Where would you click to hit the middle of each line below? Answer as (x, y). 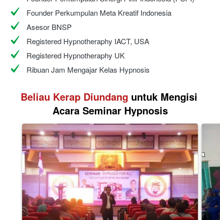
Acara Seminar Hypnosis (110, 110)
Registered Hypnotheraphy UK (76, 55)
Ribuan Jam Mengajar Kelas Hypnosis (88, 69)
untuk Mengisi (163, 96)
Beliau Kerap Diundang (74, 96)
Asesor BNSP (49, 27)
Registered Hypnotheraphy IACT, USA (88, 41)
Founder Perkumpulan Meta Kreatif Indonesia (99, 12)
